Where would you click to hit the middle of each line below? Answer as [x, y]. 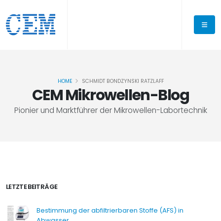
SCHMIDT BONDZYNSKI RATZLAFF [123, 81]
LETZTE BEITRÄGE [32, 187]
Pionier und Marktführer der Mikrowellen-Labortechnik [110, 110]
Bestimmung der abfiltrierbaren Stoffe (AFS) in [110, 210]
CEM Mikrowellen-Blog [110, 95]
